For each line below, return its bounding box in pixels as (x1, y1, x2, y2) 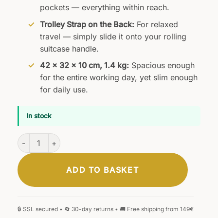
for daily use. (39, 85, 88, 95)
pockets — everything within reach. (39, 2, 169, 12)
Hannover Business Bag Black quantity (17, 134, 147, 143)
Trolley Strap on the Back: (39, 19, 134, 29)
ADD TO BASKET (66, 165, 139, 175)
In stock (26, 111, 52, 120)
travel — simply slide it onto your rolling (39, 31, 186, 41)
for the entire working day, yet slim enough (39, 73, 198, 83)
